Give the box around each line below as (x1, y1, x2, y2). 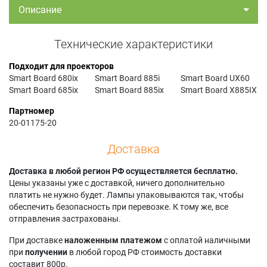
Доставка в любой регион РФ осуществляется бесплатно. (9, 166, 238, 176)
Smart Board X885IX (181, 85, 257, 95)
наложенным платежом (64, 235, 162, 245)
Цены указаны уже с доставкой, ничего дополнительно (9, 178, 225, 188)
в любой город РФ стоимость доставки (67, 247, 222, 257)
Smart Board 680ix (9, 73, 78, 83)
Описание (18, 4, 61, 15)
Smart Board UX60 (181, 73, 250, 83)
